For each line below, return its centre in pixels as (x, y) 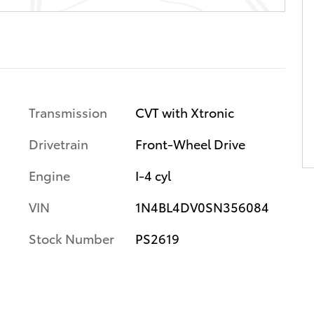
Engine (49, 175)
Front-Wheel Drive (190, 143)
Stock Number (71, 238)
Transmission (68, 111)
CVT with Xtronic (184, 111)
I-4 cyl (153, 175)
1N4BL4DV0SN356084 (202, 206)
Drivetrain (59, 143)
